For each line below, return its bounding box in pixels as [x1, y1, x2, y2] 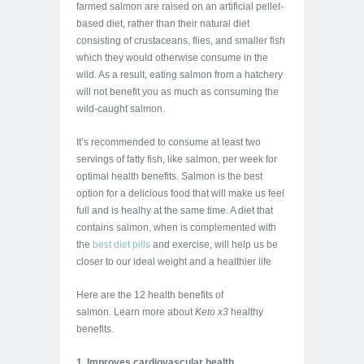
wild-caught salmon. [76, 103, 165, 115]
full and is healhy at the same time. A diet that [76, 205, 273, 216]
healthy [228, 306, 263, 318]
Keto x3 [195, 306, 228, 318]
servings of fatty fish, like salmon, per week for [76, 154, 277, 165]
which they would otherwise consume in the [76, 52, 268, 63]
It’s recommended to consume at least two [76, 136, 261, 148]
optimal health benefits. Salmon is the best [76, 171, 262, 182]
